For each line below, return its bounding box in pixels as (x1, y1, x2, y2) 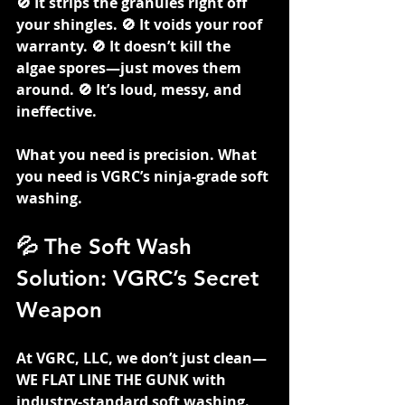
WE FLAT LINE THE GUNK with (16, 369, 230, 390)
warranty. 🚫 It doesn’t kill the (16, 35, 234, 56)
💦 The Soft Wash (16, 232, 198, 259)
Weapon (16, 296, 102, 323)
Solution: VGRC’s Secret (16, 264, 265, 291)
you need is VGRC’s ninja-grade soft (16, 165, 272, 186)
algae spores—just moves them (16, 57, 245, 78)
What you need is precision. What (16, 144, 260, 165)
